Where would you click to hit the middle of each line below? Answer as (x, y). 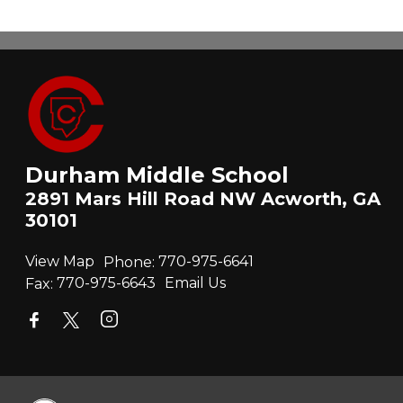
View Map (60, 262)
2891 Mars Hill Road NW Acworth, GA (203, 198)
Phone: (129, 262)
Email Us (195, 283)
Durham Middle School (157, 175)
